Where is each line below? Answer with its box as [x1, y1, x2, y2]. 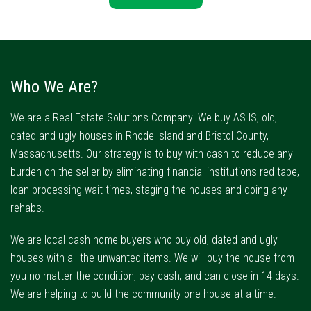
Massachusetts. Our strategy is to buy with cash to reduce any [10, 147, 293, 161]
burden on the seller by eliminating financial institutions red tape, [10, 165, 299, 179]
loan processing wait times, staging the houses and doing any [10, 183, 287, 197]
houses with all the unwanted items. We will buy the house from [10, 251, 294, 265]
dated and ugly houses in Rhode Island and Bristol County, [10, 129, 269, 143]
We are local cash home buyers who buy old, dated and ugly [10, 233, 278, 247]
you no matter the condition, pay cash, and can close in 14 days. [10, 269, 299, 283]
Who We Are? [10, 77, 98, 97]
